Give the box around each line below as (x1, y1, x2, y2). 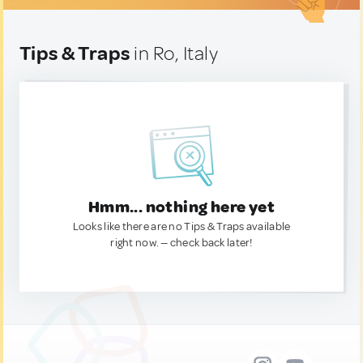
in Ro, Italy (130, 41, 219, 66)
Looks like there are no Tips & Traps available (72, 220, 291, 233)
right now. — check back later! (110, 236, 253, 250)
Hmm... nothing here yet (88, 197, 275, 217)
